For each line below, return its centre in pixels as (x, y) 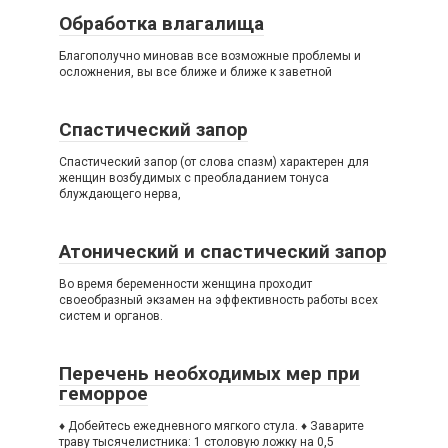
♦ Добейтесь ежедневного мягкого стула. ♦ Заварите (211, 426)
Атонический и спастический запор (223, 251)
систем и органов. (111, 316)
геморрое (103, 393)
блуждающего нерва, (120, 194)
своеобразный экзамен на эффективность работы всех (218, 300)
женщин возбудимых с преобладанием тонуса (194, 178)
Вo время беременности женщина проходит (185, 284)
